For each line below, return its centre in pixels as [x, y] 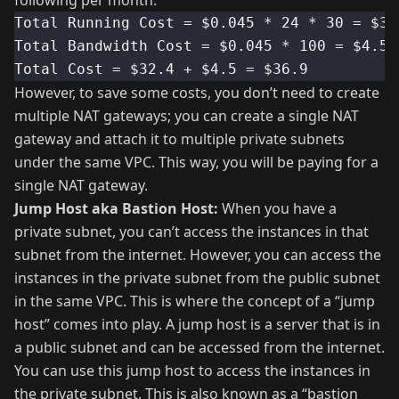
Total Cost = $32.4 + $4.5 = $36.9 [161, 69]
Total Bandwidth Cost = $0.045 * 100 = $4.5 [201, 46]
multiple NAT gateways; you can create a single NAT [187, 116]
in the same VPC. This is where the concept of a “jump [195, 301]
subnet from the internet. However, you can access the [198, 255]
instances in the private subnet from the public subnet [197, 278]
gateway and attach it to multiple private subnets [179, 139]
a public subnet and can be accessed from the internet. [199, 348]
